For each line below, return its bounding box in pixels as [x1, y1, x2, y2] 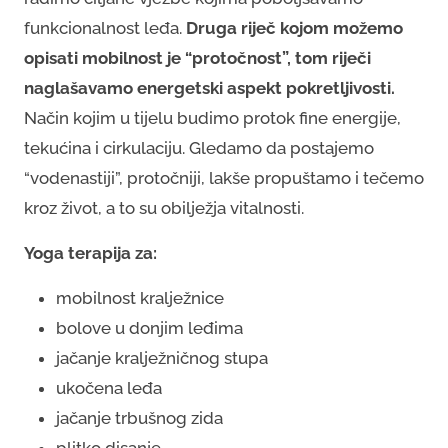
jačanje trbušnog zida [56, 407, 223, 428]
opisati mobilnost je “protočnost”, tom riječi [24, 47, 371, 68]
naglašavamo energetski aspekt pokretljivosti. [24, 77, 395, 98]
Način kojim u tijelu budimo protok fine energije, [24, 107, 401, 128]
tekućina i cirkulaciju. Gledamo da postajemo [24, 137, 374, 158]
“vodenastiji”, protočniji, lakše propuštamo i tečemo [24, 167, 424, 188]
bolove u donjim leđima [56, 317, 243, 338]
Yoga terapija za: [24, 242, 157, 263]
